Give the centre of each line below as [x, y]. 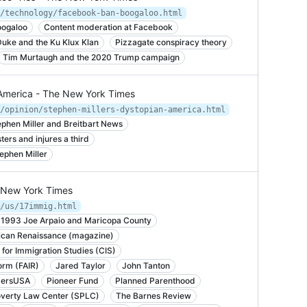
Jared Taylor [81, 266]
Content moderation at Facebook [108, 27]
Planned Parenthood [155, 281]
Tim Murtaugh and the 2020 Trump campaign [91, 57]
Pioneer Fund [73, 281]
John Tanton [146, 266]
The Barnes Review [153, 296]
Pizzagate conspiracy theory [171, 42]
